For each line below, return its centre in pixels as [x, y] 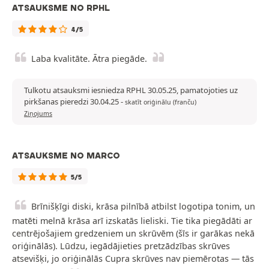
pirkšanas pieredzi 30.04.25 [72, 102]
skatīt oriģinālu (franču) [161, 102]
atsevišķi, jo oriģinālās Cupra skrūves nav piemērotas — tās [133, 259]
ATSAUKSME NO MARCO [66, 156]
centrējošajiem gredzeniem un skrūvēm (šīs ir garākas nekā [133, 234]
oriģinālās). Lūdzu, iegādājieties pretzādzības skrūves [121, 246]
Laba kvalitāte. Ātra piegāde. [89, 59]
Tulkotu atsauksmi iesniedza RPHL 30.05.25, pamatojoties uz [131, 90]
